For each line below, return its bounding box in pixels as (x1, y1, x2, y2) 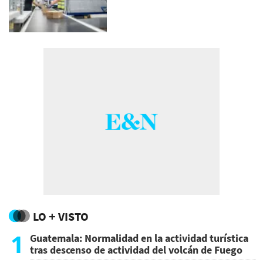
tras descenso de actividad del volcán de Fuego (30, 242, 242, 257)
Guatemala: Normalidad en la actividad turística (30, 231, 248, 245)
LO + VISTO (33, 208, 89, 224)
